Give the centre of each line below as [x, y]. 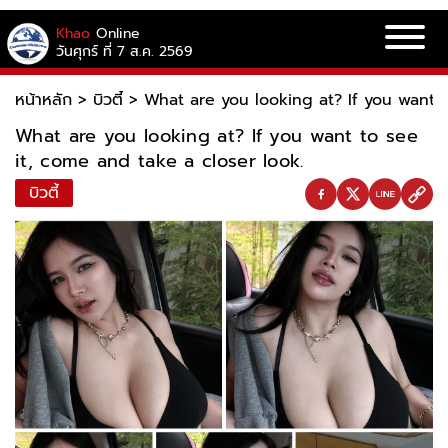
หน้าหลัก [43, 100]
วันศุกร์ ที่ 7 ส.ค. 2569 [124, 51]
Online [118, 33]
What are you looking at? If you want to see [216, 136]
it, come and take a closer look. [159, 161]
